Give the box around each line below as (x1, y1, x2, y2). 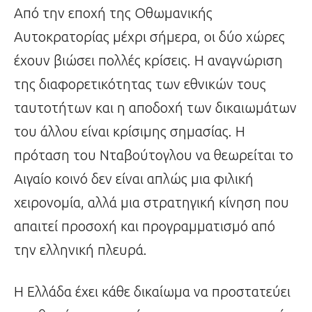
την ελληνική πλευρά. (14, 242, 147, 258)
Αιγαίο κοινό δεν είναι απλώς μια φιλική (14, 171, 253, 187)
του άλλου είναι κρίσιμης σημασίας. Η (14, 123, 245, 140)
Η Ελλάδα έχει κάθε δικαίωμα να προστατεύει (14, 283, 290, 300)
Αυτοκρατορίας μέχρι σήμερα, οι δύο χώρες (14, 29, 285, 45)
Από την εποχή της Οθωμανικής (14, 5, 212, 22)
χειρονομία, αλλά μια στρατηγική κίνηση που (14, 194, 289, 211)
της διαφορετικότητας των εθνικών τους (14, 76, 266, 93)
